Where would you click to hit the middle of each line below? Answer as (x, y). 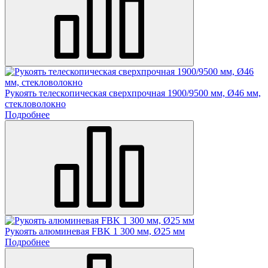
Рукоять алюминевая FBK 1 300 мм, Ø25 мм (95, 231)
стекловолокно (35, 103)
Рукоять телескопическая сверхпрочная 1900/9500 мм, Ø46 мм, (133, 93)
